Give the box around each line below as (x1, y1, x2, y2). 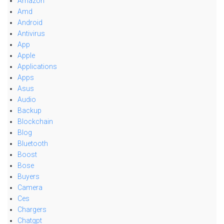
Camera (17, 183, 42, 192)
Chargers (17, 205, 46, 214)
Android (17, 18, 42, 27)
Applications (17, 62, 57, 71)
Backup (17, 106, 41, 115)
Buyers (17, 172, 39, 181)
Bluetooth (17, 139, 48, 148)
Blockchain (17, 117, 53, 126)
